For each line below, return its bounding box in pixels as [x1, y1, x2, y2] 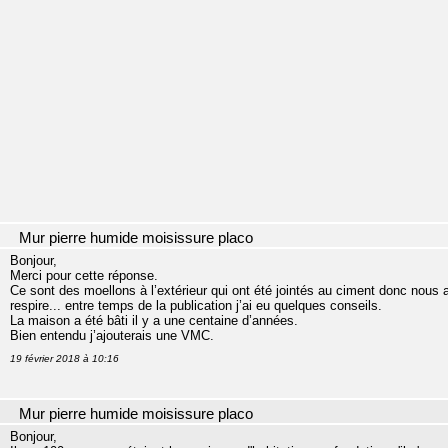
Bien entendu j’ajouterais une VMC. [10, 328, 214, 344]
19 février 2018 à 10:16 [10, 353, 119, 365]
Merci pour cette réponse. [10, 268, 158, 284]
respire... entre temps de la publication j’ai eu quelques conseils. [10, 298, 382, 314]
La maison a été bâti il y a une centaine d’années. [10, 313, 298, 329]
